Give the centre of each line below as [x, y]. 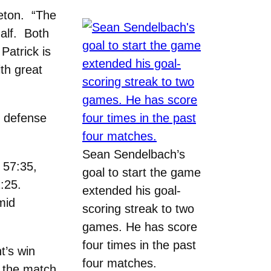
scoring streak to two [138, 208]
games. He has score [140, 227]
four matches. [119, 263]
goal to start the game [142, 172]
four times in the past [139, 245]
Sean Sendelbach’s [134, 154]
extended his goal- [132, 190]
